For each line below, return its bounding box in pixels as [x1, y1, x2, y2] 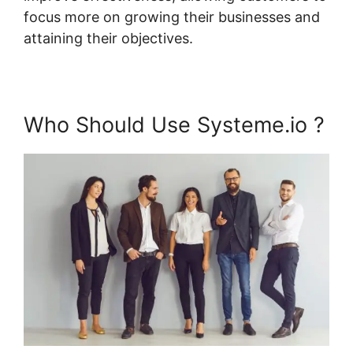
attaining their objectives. [24, 29, 193, 46]
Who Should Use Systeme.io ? [24, 111, 325, 138]
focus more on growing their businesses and [24, 8, 320, 25]
